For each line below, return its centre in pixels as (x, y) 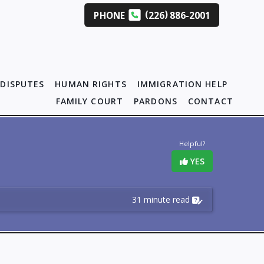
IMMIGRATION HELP (182, 84)
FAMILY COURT (90, 101)
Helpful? (192, 143)
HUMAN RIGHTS (91, 84)
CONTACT (210, 101)
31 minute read (161, 199)
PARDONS (156, 101)
